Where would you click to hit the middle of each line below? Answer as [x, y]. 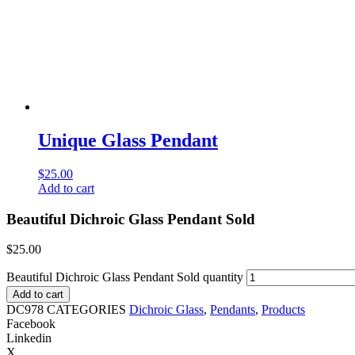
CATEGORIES [86, 310]
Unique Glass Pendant [128, 140]
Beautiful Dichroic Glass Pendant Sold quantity [125, 277]
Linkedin [29, 338]
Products [283, 310]
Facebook [31, 324]
